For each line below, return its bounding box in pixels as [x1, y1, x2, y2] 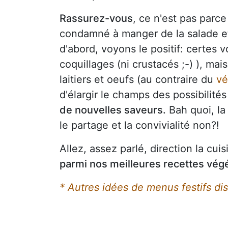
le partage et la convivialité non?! [60, 119, 219, 131]
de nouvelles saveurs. [60, 103, 166, 116]
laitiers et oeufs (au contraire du [60, 73, 216, 85]
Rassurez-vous [60, 12, 133, 24]
